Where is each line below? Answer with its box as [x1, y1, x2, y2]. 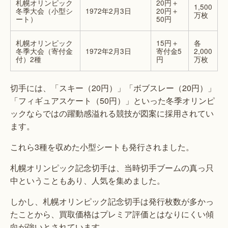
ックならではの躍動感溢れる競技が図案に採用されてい [10, 107, 214, 120]
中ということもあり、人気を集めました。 [10, 175, 165, 187]
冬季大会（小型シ [16, 6, 73, 16]
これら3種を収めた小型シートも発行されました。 [10, 141, 194, 153]
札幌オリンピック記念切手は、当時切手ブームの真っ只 [10, 162, 214, 174]
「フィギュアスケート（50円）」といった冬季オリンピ [10, 95, 215, 107]
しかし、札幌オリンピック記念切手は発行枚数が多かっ [10, 195, 214, 208]
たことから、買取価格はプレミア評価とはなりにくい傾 [10, 208, 214, 220]
